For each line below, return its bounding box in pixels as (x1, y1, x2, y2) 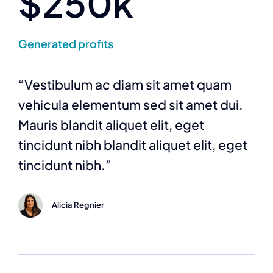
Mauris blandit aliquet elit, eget (18, 116, 204, 133)
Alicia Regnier (52, 199, 104, 210)
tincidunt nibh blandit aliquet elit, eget (18, 136, 247, 153)
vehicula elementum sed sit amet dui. (18, 96, 243, 113)
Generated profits (18, 36, 113, 51)
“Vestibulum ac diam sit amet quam (18, 76, 232, 93)
